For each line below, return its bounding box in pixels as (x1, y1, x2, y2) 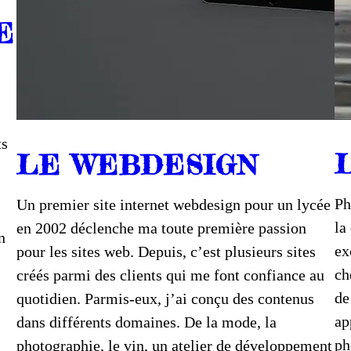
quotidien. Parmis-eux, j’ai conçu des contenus (16, 289, 314, 307)
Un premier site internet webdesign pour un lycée (16, 195, 331, 213)
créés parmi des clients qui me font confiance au (16, 266, 324, 284)
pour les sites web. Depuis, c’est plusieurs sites (16, 242, 316, 260)
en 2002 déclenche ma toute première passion (16, 219, 306, 237)
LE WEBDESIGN (16, 148, 259, 181)
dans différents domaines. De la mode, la (16, 313, 277, 331)
